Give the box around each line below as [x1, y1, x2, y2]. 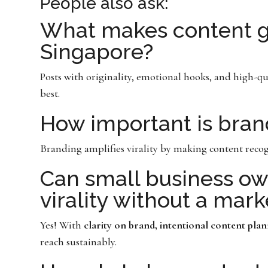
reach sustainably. [40, 235, 117, 249]
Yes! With [40, 218, 84, 232]
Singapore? [40, 39, 154, 65]
